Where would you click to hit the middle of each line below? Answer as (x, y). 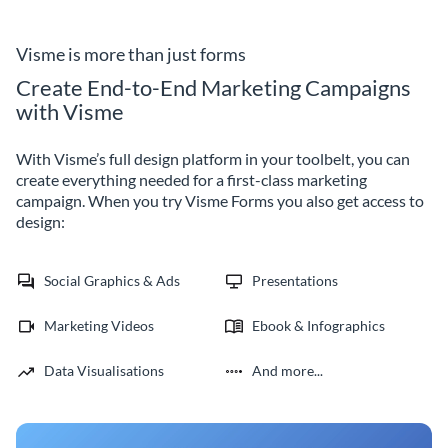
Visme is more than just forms (131, 54)
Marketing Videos (99, 326)
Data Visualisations (104, 371)
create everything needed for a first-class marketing (191, 180)
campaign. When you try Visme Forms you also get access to (220, 201)
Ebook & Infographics (318, 326)
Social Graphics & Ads (112, 281)
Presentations (295, 281)
